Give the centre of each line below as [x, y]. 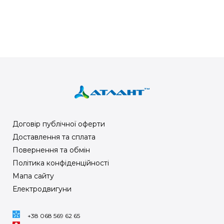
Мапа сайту [33, 176]
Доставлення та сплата [54, 137]
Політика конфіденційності [61, 163]
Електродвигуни [42, 189]
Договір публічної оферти [59, 124]
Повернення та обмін [51, 150]
